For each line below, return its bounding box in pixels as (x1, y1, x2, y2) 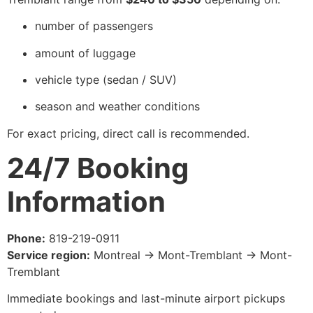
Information (7, 184, 166, 219)
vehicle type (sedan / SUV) (35, 72, 177, 87)
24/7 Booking (7, 151, 189, 186)
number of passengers (35, 19, 153, 34)
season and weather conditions (35, 99, 200, 114)
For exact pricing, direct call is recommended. (7, 126, 249, 140)
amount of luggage (35, 45, 136, 60)
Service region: (7, 248, 90, 263)
